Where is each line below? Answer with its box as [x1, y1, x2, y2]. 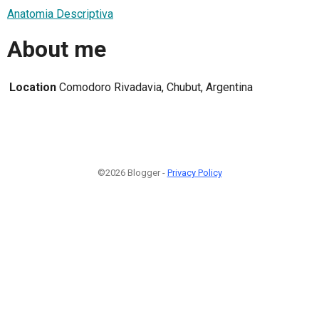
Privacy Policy [167, 167, 222, 178]
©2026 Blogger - [97, 167, 167, 178]
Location [9, 80, 56, 94]
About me [7, 36, 106, 63]
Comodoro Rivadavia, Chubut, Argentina [59, 80, 253, 94]
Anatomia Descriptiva [7, 6, 113, 21]
